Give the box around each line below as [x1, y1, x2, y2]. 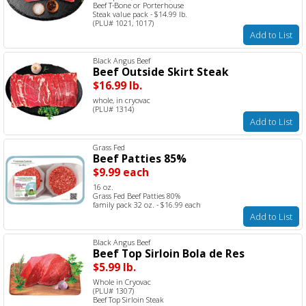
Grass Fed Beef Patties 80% [93, 190, 180, 201]
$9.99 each [93, 164, 149, 180]
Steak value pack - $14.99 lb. [93, 8, 187, 19]
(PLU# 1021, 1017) [93, 17, 154, 28]
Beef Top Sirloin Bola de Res [93, 245, 245, 261]
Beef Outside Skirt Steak [93, 64, 229, 79]
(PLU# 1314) [93, 103, 134, 114]
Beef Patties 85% [93, 150, 186, 166]
